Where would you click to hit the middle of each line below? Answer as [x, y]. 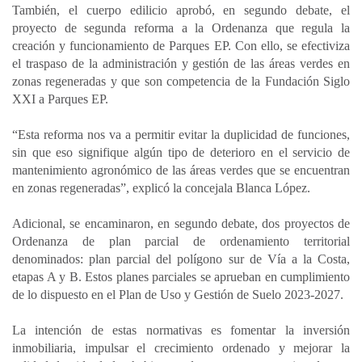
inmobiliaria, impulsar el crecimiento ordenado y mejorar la [181, 348]
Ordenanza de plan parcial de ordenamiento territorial [181, 241]
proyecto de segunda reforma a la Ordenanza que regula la [181, 28]
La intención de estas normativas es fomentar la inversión [181, 330]
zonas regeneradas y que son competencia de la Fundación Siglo [181, 81]
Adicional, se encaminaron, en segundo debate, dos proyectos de [181, 223]
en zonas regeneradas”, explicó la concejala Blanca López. [161, 188]
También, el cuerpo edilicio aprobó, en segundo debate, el [181, 10]
